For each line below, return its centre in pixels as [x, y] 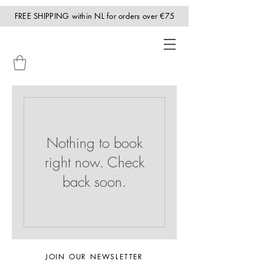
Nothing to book [94, 143]
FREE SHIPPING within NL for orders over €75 [95, 16]
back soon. [94, 181]
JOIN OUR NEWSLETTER [94, 257]
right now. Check [94, 162]
